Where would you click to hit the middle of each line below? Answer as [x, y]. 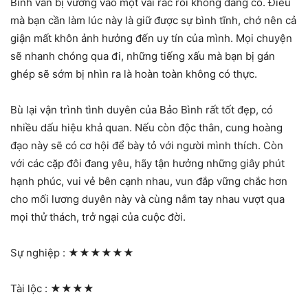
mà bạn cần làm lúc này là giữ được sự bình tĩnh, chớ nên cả [153, 21]
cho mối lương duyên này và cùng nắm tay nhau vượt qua [147, 199]
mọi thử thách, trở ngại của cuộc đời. [98, 217]
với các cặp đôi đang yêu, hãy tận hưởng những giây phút [147, 164]
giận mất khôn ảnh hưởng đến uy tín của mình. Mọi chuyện [151, 38]
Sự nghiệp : [39, 253]
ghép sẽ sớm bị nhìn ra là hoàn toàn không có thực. [134, 74]
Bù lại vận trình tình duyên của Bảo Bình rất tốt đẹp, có [142, 110]
